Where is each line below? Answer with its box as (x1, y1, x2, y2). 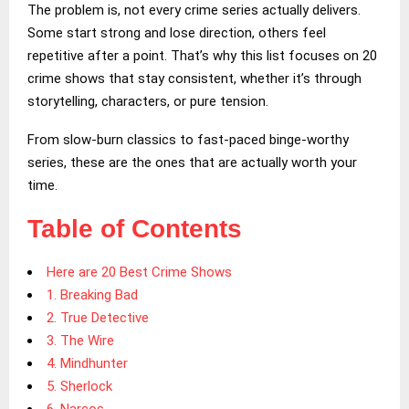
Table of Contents (27, 214, 242, 243)
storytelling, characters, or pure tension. (27, 92, 268, 110)
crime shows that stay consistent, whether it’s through (27, 69, 362, 87)
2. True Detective (47, 309, 149, 326)
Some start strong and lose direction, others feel (27, 24, 326, 41)
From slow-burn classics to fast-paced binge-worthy (27, 131, 349, 148)
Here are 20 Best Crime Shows (47, 263, 232, 280)
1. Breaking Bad (47, 286, 138, 303)
